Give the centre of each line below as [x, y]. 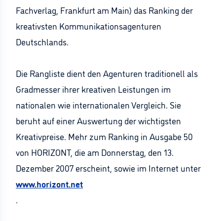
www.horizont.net [49, 184]
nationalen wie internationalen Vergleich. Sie [98, 105]
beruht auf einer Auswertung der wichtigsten [98, 120]
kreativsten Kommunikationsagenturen [89, 26]
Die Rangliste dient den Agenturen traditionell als [107, 73]
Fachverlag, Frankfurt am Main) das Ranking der [104, 10]
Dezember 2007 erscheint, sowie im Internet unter [108, 168]
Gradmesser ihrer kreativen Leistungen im [93, 89]
